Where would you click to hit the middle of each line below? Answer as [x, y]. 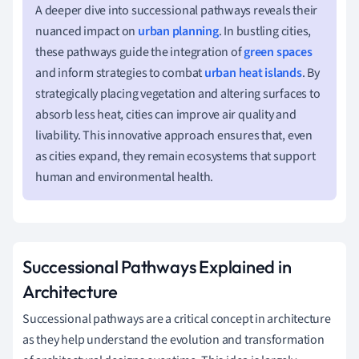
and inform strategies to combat [120, 73]
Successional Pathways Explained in [157, 266]
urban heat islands [253, 73]
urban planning [178, 31]
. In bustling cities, [265, 31]
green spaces [278, 52]
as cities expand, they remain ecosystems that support [175, 156]
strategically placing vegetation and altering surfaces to [178, 93]
